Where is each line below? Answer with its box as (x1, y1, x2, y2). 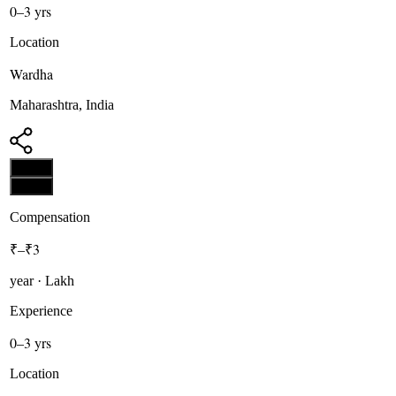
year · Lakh (10, 272, 75, 288)
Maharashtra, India (10, 96, 115, 112)
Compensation (10, 209, 91, 225)
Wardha (10, 64, 54, 83)
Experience (10, 302, 73, 318)
